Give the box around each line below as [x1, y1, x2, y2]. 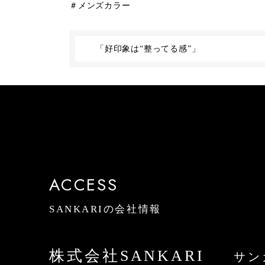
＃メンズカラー [69, 1, 131, 10]
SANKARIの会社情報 [49, 203, 161, 215]
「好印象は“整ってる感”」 [96, 44, 201, 53]
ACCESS [49, 173, 118, 197]
